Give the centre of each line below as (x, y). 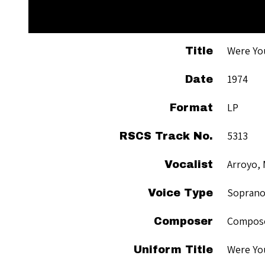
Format (191, 107)
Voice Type (180, 193)
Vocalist (189, 164)
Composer (183, 221)
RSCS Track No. (166, 136)
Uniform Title (173, 249)
